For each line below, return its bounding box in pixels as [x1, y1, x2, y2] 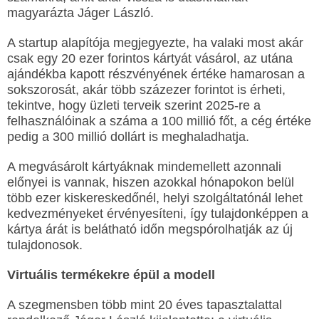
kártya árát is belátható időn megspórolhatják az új [7, 222, 293, 236]
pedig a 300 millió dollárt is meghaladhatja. [7, 130, 249, 144]
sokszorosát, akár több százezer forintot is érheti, [7, 83, 286, 97]
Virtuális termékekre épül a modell [7, 268, 215, 282]
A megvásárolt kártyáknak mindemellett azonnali [7, 159, 281, 174]
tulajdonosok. [7, 238, 83, 252]
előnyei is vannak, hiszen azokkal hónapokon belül [7, 175, 294, 189]
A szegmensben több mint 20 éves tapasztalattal [7, 298, 282, 312]
